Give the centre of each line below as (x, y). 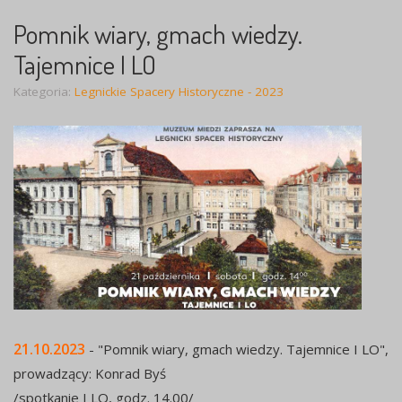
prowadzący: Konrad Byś (90, 374)
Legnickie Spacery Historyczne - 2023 (179, 92)
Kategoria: (44, 92)
